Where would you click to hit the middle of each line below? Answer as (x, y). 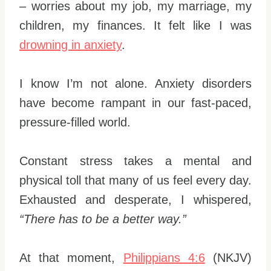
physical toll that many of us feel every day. (135, 180)
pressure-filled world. (75, 122)
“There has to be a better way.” (103, 219)
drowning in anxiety (70, 45)
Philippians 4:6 (164, 258)
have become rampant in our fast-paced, (135, 103)
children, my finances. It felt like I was (135, 25)
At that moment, (71, 258)
